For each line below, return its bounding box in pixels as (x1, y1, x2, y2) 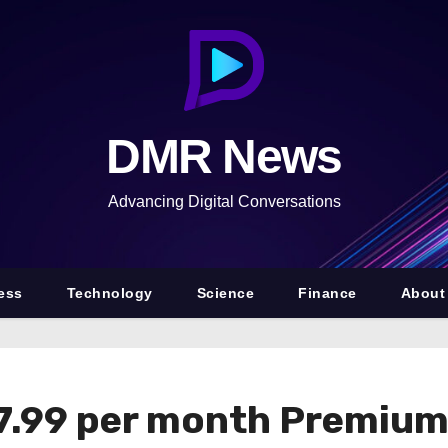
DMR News (106, 130, 342, 183)
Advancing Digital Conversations (107, 193, 341, 210)
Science (196, 285, 255, 301)
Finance (298, 285, 357, 301)
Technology (66, 285, 153, 301)
